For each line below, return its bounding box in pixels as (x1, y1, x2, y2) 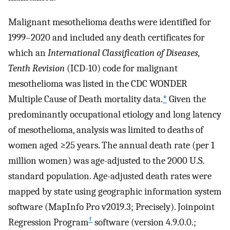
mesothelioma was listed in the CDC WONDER (8, 78, 187, 90)
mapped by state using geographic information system (8, 186, 221, 198)
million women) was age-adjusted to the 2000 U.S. (8, 155, 204, 167)
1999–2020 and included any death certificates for (8, 32, 205, 44)
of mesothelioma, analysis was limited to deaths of (8, 124, 203, 136)
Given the (167, 93, 206, 105)
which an (8, 47, 48, 59)
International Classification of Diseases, (48, 47, 200, 59)
